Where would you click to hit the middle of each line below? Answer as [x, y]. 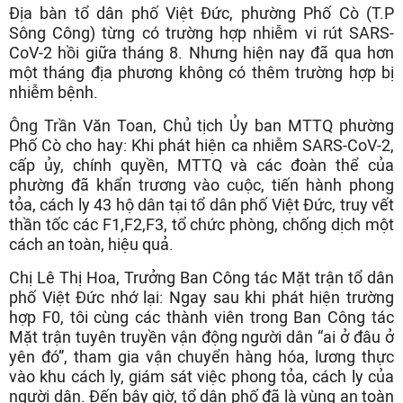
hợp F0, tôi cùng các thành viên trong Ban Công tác [201, 317]
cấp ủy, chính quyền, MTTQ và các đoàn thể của [201, 165]
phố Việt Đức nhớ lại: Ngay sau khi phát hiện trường [201, 297]
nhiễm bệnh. [54, 92]
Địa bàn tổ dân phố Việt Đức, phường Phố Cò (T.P [201, 13]
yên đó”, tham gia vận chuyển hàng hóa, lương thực [201, 357]
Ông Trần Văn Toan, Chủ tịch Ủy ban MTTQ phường [201, 125]
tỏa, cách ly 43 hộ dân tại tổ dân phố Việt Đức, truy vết [201, 205]
